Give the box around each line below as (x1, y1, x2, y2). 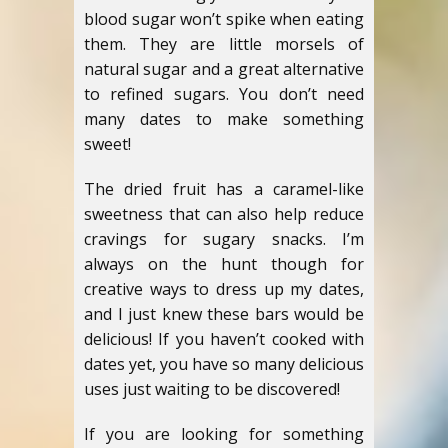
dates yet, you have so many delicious (84, 353, 364, 375)
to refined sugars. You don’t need (84, 83, 364, 105)
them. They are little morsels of (84, 33, 364, 55)
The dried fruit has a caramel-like (84, 178, 364, 200)
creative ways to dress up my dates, (84, 278, 364, 300)
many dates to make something (84, 108, 364, 130)
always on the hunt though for (84, 253, 364, 275)
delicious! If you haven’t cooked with (84, 328, 364, 350)
